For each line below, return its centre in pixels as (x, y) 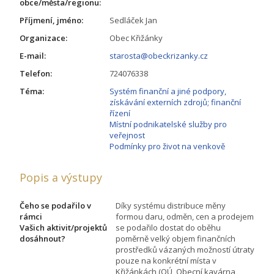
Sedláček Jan (133, 20)
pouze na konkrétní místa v (166, 260)
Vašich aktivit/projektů (63, 227)
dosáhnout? (43, 238)
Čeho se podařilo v (55, 205)
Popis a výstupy (61, 177)
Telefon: (36, 73)
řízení (120, 113)
